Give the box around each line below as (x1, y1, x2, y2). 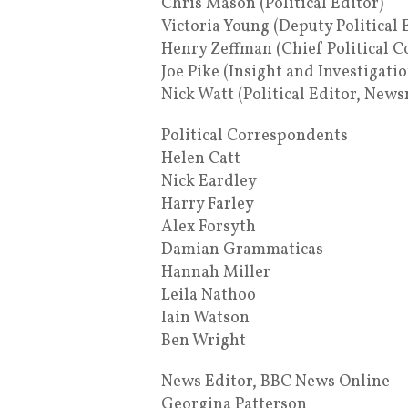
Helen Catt (161, 147, 240, 170)
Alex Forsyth (161, 215, 256, 239)
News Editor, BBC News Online (161, 370, 390, 393)
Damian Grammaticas (161, 238, 323, 261)
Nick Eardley (161, 169, 257, 193)
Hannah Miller (161, 260, 270, 284)
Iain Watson (161, 306, 250, 330)
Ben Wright (161, 329, 246, 352)
